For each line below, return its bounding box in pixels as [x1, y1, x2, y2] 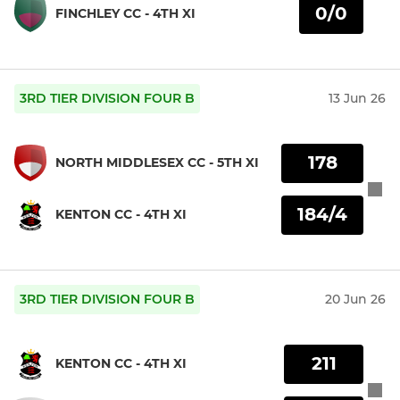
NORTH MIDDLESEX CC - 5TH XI [55, 154, 259, 171]
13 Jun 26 [329, 90, 386, 107]
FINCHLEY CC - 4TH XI [55, 5, 196, 22]
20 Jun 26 [325, 291, 386, 308]
